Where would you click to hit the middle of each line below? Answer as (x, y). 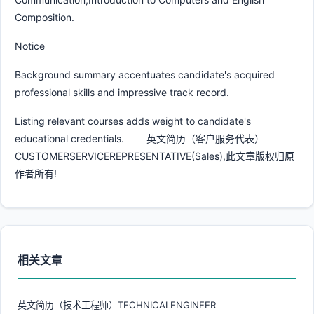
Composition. (45, 17)
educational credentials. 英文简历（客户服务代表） (139, 138)
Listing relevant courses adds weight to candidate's (133, 121)
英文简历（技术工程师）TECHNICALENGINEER (117, 305)
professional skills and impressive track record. (122, 92)
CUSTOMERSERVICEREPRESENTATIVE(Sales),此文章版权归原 (155, 156)
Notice (30, 46)
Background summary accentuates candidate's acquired (145, 74)
